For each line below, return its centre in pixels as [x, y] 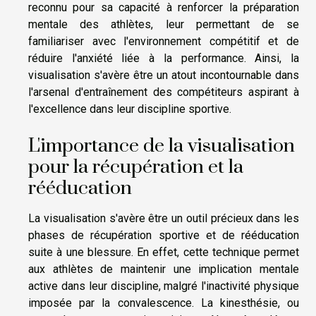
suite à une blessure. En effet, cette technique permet [164, 253]
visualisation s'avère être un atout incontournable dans [164, 75]
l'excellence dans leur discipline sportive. [130, 109]
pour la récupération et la [136, 168]
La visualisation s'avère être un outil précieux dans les [164, 219]
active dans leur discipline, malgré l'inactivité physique [164, 286]
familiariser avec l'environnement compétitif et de [164, 42]
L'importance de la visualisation [162, 146]
